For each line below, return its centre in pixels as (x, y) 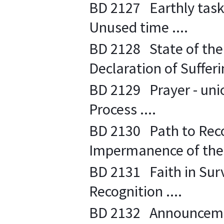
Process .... (122, 109)
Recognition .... (135, 191)
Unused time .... (138, 27)
